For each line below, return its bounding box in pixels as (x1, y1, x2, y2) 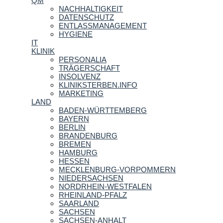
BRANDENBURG (59, 131, 117, 140)
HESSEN (59, 156, 90, 165)
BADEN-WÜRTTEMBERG (59, 106, 147, 114)
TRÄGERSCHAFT (59, 63, 120, 72)
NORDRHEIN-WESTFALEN (59, 182, 152, 191)
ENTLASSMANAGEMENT (59, 21, 147, 30)
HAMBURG (59, 148, 98, 157)
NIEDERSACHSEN (59, 173, 123, 182)
